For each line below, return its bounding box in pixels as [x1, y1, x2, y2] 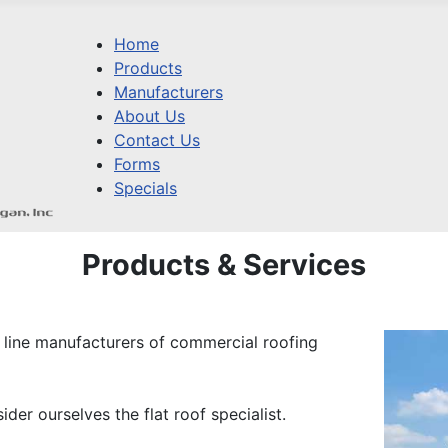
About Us [114, 106, 185, 126]
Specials [114, 178, 177, 198]
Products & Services [82, 247, 366, 282]
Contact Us [114, 130, 200, 150]
